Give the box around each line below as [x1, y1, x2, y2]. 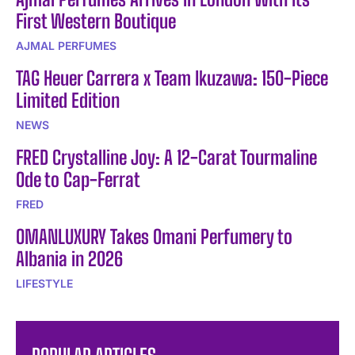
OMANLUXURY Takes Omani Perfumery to [16, 225, 292, 249]
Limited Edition [16, 89, 120, 113]
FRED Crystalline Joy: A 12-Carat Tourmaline [16, 146, 317, 170]
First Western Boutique [16, 10, 176, 33]
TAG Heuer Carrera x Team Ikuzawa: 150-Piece [16, 67, 328, 90]
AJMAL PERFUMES [16, 39, 116, 53]
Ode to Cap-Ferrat [16, 168, 140, 192]
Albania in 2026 [16, 247, 123, 271]
